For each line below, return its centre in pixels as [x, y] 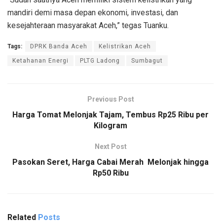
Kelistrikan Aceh [125, 46]
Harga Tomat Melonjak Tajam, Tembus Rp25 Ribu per [110, 114]
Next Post [110, 146]
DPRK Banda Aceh [59, 46]
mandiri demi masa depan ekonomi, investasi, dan [93, 12]
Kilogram [110, 125]
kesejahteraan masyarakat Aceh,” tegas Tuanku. [88, 25]
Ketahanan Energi [40, 60]
